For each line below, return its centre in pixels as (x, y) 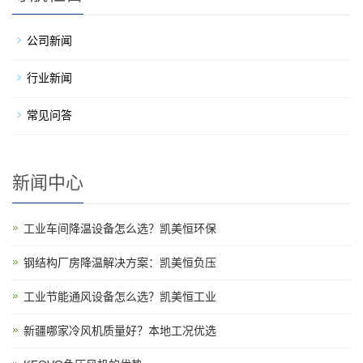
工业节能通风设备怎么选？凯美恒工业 (120, 297)
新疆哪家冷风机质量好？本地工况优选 (120, 331)
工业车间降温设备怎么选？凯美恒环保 (120, 228)
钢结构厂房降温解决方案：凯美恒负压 (120, 263)
